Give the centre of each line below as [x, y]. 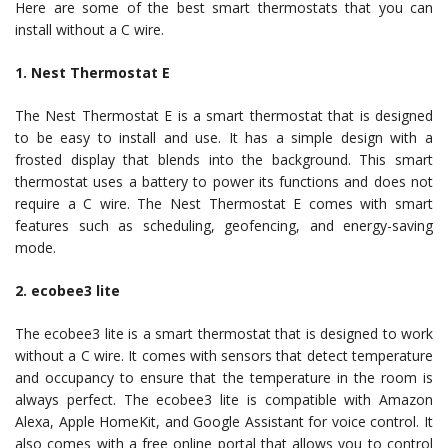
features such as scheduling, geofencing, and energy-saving [224, 225]
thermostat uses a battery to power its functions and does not [224, 181]
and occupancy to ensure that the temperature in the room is [224, 377]
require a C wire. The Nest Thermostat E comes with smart [224, 203]
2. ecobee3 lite [67, 290]
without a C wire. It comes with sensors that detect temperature [224, 355]
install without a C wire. [89, 29]
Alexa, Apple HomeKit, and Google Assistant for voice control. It [224, 421]
